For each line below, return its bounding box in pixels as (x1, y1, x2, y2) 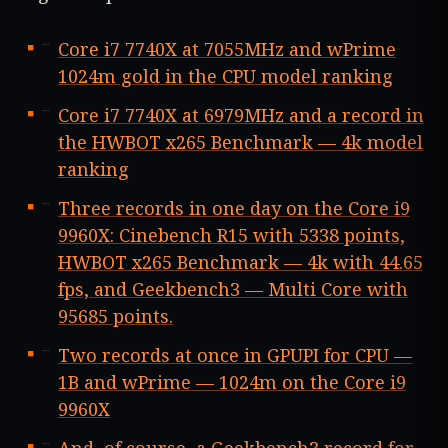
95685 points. (58, 304, 173, 329)
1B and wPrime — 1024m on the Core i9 (58, 370, 406, 395)
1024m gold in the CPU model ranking (58, 64, 393, 89)
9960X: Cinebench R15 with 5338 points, (58, 223, 405, 248)
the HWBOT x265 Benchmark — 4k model (58, 130, 423, 155)
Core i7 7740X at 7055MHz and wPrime (58, 37, 396, 62)
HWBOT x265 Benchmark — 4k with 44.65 (58, 250, 423, 275)
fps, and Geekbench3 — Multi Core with (58, 277, 408, 302)
